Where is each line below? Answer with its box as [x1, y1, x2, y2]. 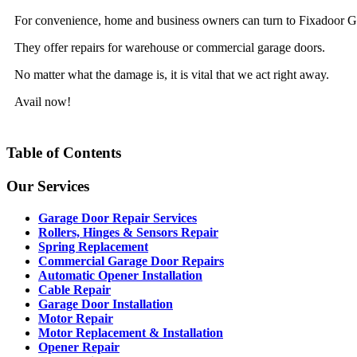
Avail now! [14, 94, 71, 108]
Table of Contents [6, 144, 121, 162]
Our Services [6, 178, 89, 195]
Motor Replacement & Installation [38, 326, 223, 340]
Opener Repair [38, 340, 120, 355]
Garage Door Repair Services [38, 211, 197, 226]
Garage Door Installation [38, 297, 173, 312]
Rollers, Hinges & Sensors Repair [38, 226, 218, 240]
